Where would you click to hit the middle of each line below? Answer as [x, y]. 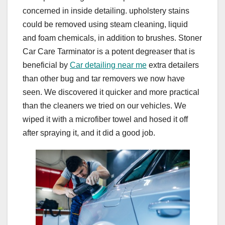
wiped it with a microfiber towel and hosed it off [105, 120]
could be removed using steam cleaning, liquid [105, 25]
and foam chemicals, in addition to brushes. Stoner [112, 38]
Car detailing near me [108, 65]
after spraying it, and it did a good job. [89, 133]
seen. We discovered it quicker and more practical [111, 92]
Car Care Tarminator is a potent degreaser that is [109, 52]
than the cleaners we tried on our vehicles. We [104, 106]
